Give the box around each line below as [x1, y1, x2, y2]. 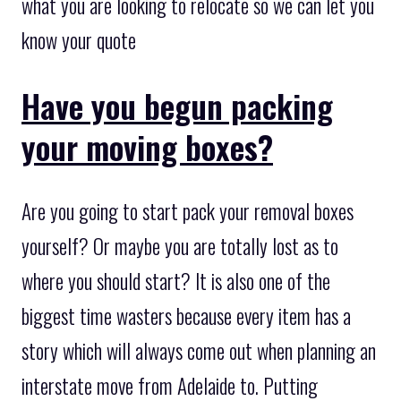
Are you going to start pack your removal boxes [21, 196, 354, 227]
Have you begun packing [21, 81, 333, 130]
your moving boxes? [21, 123, 273, 171]
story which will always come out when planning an [21, 336, 376, 367]
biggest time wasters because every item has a [21, 301, 351, 332]
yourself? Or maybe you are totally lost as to [21, 231, 338, 262]
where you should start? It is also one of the [21, 266, 330, 297]
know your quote [21, 25, 136, 56]
